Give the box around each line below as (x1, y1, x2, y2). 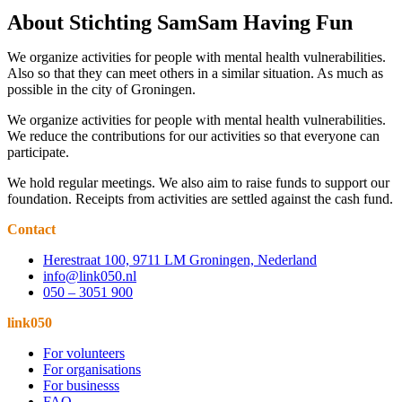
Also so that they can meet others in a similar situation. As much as (7, 66, 383, 81)
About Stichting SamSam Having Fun (7, 11, 353, 34)
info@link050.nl (43, 268, 136, 284)
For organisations (43, 362, 141, 377)
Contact (7, 222, 56, 237)
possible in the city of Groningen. (7, 82, 196, 97)
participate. (7, 144, 69, 160)
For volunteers (43, 345, 125, 361)
